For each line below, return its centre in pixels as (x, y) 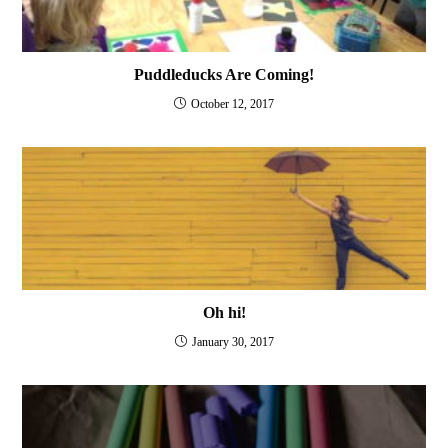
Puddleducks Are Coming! (224, 75)
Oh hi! (224, 312)
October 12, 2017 (232, 104)
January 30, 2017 (232, 341)
